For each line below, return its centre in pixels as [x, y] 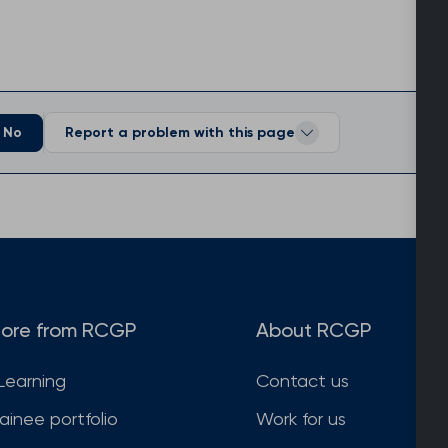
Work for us [301, 419]
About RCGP [313, 330]
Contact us [302, 381]
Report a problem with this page [180, 133]
